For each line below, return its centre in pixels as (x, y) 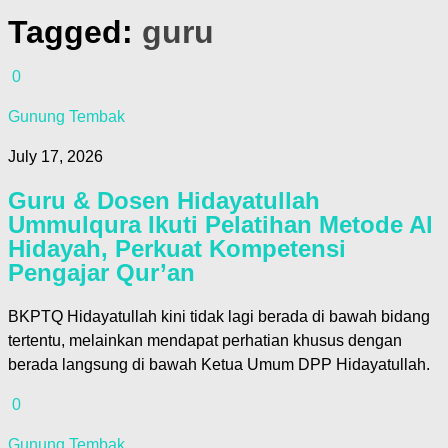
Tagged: (75, 31)
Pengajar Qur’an (101, 272)
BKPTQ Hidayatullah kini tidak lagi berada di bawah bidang (219, 316)
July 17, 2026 (55, 157)
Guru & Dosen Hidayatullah (164, 200)
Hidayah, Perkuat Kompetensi (177, 248)
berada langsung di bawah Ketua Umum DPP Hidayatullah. (219, 364)
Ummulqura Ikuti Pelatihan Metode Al (220, 224)
